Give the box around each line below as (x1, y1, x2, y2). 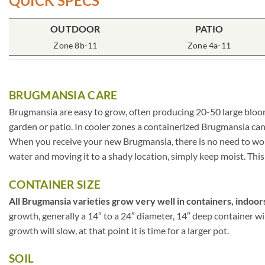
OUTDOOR (50, 23, 101, 35)
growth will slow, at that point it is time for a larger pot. (9, 224, 229, 236)
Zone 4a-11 (188, 40, 231, 51)
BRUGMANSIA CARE (9, 88, 118, 102)
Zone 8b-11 (53, 40, 98, 51)
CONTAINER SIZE (9, 177, 101, 191)
